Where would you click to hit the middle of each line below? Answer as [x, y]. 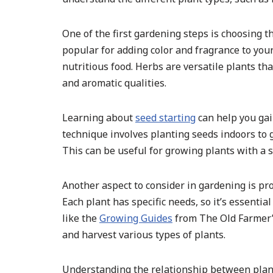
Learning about [99, 118]
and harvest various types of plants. [144, 235]
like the [81, 218]
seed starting [165, 118]
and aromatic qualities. [114, 83]
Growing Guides [136, 218]
